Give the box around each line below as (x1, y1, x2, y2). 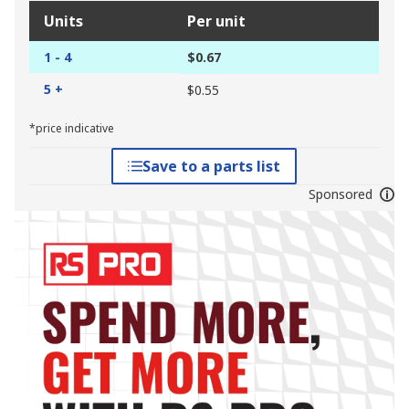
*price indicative (29, 121, 114, 137)
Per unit (187, 11, 246, 32)
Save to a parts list (142, 156, 281, 177)
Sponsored (308, 185, 372, 204)
